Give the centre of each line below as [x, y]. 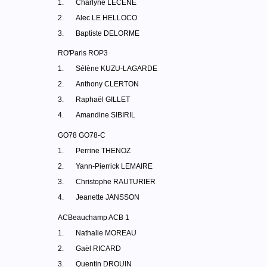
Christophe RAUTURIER [116, 182]
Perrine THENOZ [103, 151]
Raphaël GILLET [103, 100]
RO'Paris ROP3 [83, 53]
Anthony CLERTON [107, 84]
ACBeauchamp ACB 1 [94, 218]
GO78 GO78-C [82, 135]
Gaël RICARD [98, 249]
